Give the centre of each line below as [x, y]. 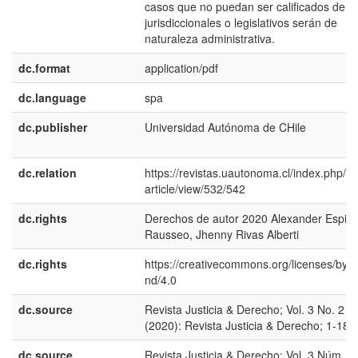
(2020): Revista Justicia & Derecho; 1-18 [247, 325]
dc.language [52, 97]
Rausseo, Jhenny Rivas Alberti [222, 234]
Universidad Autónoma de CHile [225, 127]
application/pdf [181, 68]
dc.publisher [53, 127]
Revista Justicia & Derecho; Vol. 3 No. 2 [245, 309]
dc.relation [48, 173]
